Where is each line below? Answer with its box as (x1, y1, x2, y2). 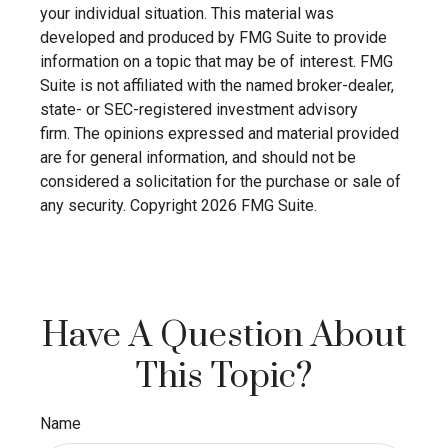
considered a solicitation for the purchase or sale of (40, 171, 401, 191)
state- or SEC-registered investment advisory (40, 99, 358, 119)
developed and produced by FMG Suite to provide (40, 27, 387, 47)
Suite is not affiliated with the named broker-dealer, (40, 75, 394, 95)
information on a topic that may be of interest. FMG (40, 51, 393, 71)
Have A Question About (41, 313, 407, 358)
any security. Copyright (40, 195, 201, 215)
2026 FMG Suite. (201, 195, 317, 215)
